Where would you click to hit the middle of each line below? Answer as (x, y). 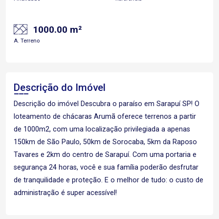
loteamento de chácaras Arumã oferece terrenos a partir (105, 117)
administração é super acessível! (65, 193)
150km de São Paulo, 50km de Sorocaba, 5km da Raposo (105, 142)
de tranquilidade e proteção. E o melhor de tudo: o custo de (109, 180)
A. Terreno (27, 41)
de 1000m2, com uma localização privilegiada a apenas (102, 129)
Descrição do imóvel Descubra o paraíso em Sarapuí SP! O (107, 104)
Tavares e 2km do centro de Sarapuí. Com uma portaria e (105, 155)
